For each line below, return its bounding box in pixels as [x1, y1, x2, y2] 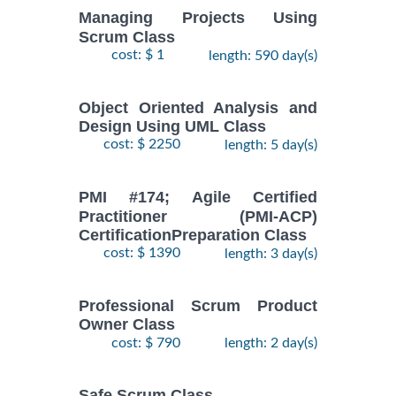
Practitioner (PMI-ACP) [79, 207, 317, 225]
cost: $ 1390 [103, 246, 180, 261]
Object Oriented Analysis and [79, 99, 317, 118]
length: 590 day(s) [209, 48, 317, 63]
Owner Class [79, 316, 175, 334]
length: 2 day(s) [225, 336, 317, 351]
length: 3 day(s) [225, 247, 317, 261]
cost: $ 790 [111, 335, 180, 350]
